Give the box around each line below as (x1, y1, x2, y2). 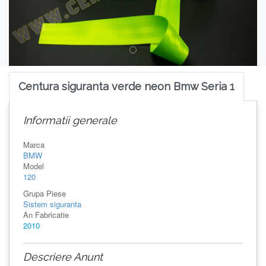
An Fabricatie (23, 208, 69, 220)
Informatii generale (23, 113, 117, 126)
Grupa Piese (23, 187, 66, 199)
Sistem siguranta (23, 198, 81, 210)
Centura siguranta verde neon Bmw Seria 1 (18, 80, 235, 93)
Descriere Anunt (23, 250, 103, 263)
